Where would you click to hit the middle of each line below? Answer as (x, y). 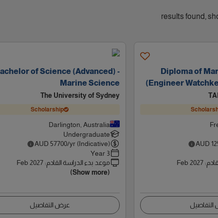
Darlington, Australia (79, 125)
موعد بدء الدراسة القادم (78, 163)
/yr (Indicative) (88, 144)
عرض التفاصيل (50, 205)
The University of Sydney (80, 95)
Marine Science (90, 83)
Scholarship (47, 109)
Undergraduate (86, 134)
